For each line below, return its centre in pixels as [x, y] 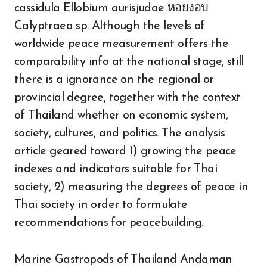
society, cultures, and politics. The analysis [119, 133]
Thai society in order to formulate [101, 205]
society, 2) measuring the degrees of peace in [131, 187]
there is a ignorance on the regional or [114, 80]
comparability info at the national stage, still [129, 62]
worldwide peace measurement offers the [122, 44]
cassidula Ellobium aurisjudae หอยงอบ [111, 8]
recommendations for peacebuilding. [109, 223]
